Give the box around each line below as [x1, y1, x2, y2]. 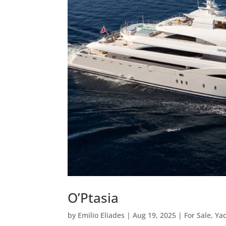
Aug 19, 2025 [133, 210, 177, 220]
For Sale [184, 210, 211, 220]
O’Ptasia [68, 188, 119, 207]
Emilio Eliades [78, 210, 125, 220]
